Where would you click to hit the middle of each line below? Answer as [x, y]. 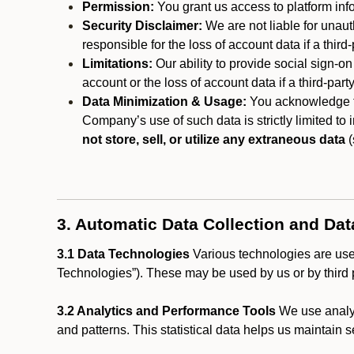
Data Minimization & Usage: [164, 102]
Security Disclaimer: [142, 26]
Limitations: [117, 64]
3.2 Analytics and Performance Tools [166, 311]
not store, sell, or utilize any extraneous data [214, 139]
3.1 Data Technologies [123, 254]
